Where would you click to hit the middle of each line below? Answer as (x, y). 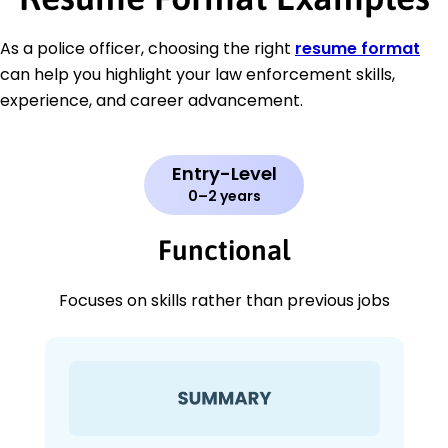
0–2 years (224, 196)
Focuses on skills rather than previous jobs (224, 301)
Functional (224, 250)
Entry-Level (224, 174)
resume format (357, 49)
